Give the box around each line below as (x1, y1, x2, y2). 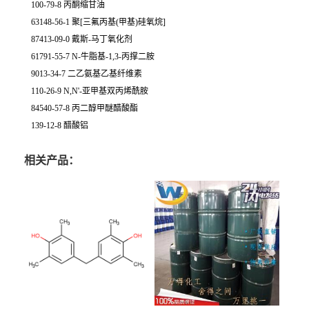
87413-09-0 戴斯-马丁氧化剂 (31, 34, 132, 44)
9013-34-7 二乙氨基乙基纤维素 (31, 69, 142, 79)
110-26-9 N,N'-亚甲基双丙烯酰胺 (31, 86, 148, 96)
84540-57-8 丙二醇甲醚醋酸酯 (31, 103, 138, 113)
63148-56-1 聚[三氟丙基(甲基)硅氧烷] (31, 17, 166, 27)
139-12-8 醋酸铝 (31, 121, 88, 130)
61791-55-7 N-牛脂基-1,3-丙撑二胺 (31, 52, 154, 61)
